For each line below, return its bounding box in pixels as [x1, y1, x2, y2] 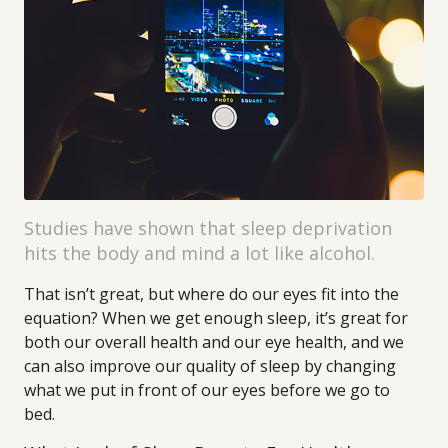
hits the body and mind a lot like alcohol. [24, 241, 375, 265]
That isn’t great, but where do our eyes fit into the [24, 283, 399, 305]
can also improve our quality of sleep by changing [24, 355, 396, 377]
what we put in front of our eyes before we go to [24, 379, 390, 401]
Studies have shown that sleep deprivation [24, 216, 392, 240]
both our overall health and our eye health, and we [24, 331, 404, 353]
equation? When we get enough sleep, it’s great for [24, 307, 408, 329]
